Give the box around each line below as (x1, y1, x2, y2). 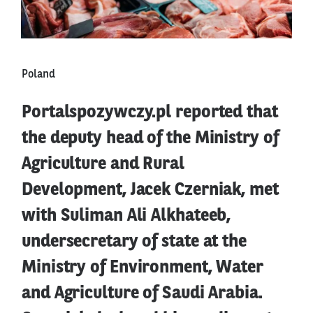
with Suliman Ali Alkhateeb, (22, 207, 231, 225)
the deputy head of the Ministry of (22, 129, 279, 147)
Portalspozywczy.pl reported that (22, 103, 278, 122)
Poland (22, 68, 55, 80)
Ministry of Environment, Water (22, 259, 263, 277)
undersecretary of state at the (22, 233, 247, 251)
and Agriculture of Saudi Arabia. (22, 284, 263, 303)
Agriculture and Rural (22, 155, 184, 173)
